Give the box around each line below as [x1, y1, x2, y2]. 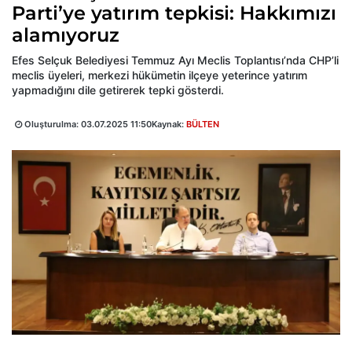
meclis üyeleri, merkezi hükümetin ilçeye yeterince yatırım [12, 68, 307, 82]
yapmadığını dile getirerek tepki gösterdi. [12, 82, 224, 97]
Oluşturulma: [22, 118, 81, 130]
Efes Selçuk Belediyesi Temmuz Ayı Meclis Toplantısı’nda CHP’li [12, 53, 339, 67]
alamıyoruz [12, 23, 119, 46]
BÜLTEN [186, 118, 219, 130]
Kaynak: [152, 118, 186, 130]
